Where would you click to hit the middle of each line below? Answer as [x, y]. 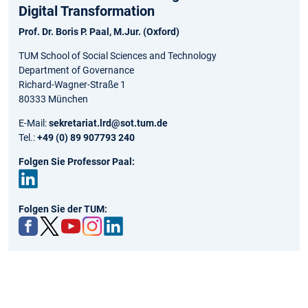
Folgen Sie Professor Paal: [77, 161]
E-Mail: [34, 123]
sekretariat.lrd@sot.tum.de [108, 123]
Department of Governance [76, 70]
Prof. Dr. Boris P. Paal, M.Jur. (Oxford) [99, 31]
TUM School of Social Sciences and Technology [118, 55]
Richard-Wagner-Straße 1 [72, 84]
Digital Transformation [87, 11]
